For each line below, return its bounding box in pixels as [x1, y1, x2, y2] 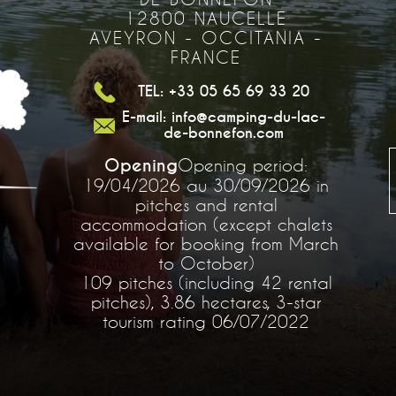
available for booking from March [73, 232, 339, 254]
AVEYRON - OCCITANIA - [89, 27, 324, 48]
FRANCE [171, 46, 242, 67]
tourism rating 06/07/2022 [103, 310, 310, 331]
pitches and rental [134, 194, 278, 215]
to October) [157, 252, 255, 273]
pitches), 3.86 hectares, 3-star [90, 291, 322, 312]
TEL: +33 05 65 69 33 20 [138, 81, 310, 101]
